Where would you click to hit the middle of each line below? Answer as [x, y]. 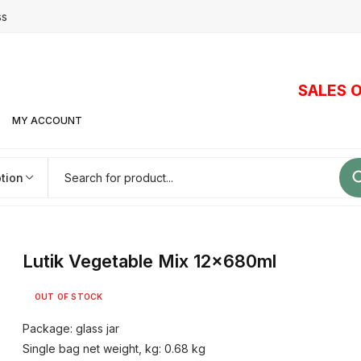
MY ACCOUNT [47, 120]
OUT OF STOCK [69, 297]
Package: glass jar [71, 328]
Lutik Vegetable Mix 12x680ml [149, 261]
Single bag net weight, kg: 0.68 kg [114, 349]
